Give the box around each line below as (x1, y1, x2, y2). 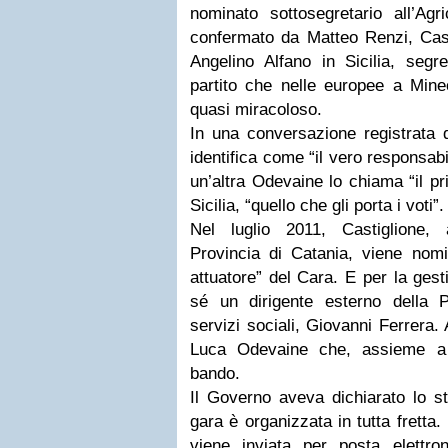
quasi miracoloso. (190, 100, 322, 119)
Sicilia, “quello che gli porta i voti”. (190, 196, 444, 215)
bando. (190, 364, 240, 383)
